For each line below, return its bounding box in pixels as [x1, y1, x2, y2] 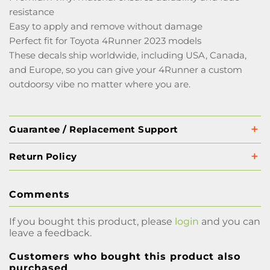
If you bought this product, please [9, 216, 175, 227]
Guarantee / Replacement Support [9, 124, 178, 135]
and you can [199, 216, 260, 227]
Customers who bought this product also [9, 251, 240, 262]
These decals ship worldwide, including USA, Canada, [9, 49, 246, 61]
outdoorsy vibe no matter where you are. [9, 78, 190, 90]
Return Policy [9, 151, 77, 162]
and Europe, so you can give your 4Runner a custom [9, 64, 242, 75]
